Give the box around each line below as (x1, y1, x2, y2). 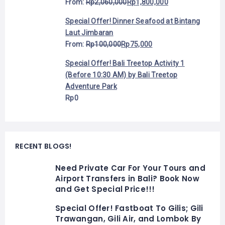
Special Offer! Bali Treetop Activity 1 (65, 59, 185, 67)
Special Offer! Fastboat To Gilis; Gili (55, 202, 203, 213)
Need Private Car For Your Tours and (55, 162, 205, 173)
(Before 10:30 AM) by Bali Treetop (65, 70, 178, 79)
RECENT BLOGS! (15, 141, 72, 151)
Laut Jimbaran (65, 28, 114, 37)
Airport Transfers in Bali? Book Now (55, 173, 199, 184)
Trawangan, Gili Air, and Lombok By (55, 213, 201, 224)
